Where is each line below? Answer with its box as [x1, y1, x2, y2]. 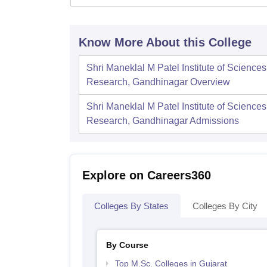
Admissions [190, 116, 239, 126]
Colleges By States [94, 201, 169, 211]
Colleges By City [193, 201, 257, 211]
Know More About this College [79, 36, 252, 49]
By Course [105, 240, 148, 250]
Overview [190, 77, 230, 87]
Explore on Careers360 [82, 169, 211, 182]
